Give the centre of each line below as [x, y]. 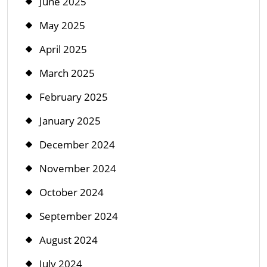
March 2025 [67, 73]
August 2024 [69, 240]
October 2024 [72, 192]
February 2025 [74, 97]
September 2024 [79, 216]
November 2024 [78, 168]
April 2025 [63, 49]
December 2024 [77, 144]
